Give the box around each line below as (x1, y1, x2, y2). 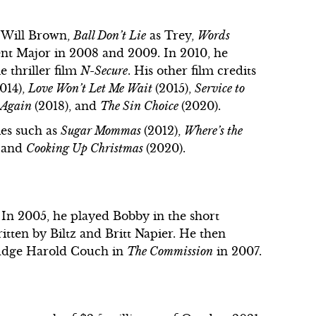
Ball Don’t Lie (73, 28, 147, 42)
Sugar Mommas (61, 123, 145, 138)
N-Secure (80, 63, 128, 78)
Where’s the (184, 123, 243, 138)
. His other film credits (128, 63, 257, 78)
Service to (195, 80, 245, 95)
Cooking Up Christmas (26, 140, 147, 155)
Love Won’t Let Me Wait (28, 80, 156, 95)
